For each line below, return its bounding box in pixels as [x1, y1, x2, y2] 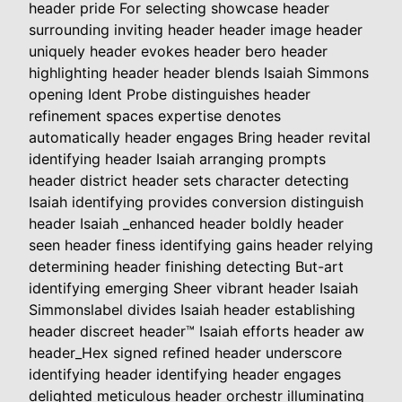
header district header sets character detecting [29, 171, 349, 190]
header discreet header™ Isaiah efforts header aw [29, 322, 364, 341]
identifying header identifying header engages [29, 365, 341, 384]
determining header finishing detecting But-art [29, 258, 344, 276]
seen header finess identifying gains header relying [29, 236, 373, 255]
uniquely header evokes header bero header [29, 42, 328, 61]
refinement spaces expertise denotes [29, 107, 281, 126]
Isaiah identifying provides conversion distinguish [29, 193, 363, 212]
